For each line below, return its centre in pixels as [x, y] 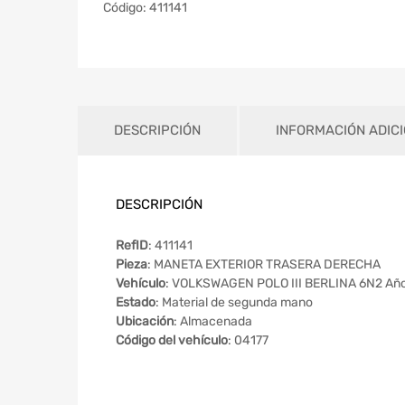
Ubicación [145, 321]
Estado [136, 302]
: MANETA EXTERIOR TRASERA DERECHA [264, 264]
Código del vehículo [172, 340]
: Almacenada [213, 321]
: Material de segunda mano [234, 302]
